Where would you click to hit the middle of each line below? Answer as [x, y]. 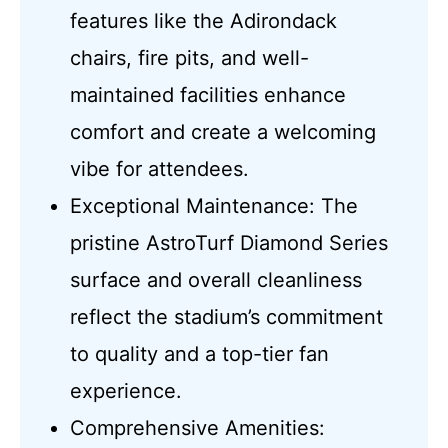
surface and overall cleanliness [216, 279]
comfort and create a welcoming [223, 131]
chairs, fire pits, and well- [190, 57]
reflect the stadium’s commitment [227, 316]
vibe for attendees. [160, 168]
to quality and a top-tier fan [200, 353]
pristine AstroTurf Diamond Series [229, 242]
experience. [126, 390]
